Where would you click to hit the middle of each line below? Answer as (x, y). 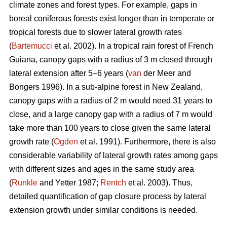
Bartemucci (32, 46)
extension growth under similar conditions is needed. (103, 210)
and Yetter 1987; (69, 183)
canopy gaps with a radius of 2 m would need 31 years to (111, 101)
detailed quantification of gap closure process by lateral (108, 197)
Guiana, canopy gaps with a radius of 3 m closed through (111, 60)
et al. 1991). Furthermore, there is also (147, 142)
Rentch (113, 183)
